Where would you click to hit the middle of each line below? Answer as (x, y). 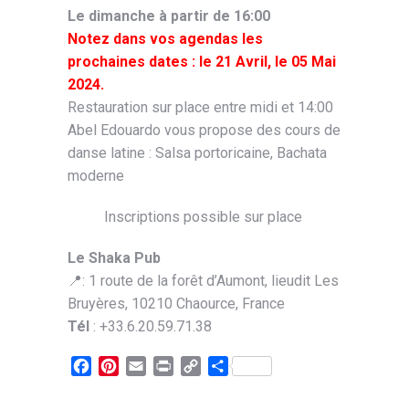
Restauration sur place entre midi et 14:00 (200, 107)
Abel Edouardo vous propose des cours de (204, 130)
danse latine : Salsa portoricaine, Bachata (197, 153)
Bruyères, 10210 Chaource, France (176, 304)
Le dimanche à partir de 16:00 (169, 16)
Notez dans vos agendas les (165, 39)
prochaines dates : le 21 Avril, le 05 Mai (202, 62)
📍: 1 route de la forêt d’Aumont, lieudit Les (203, 281)
